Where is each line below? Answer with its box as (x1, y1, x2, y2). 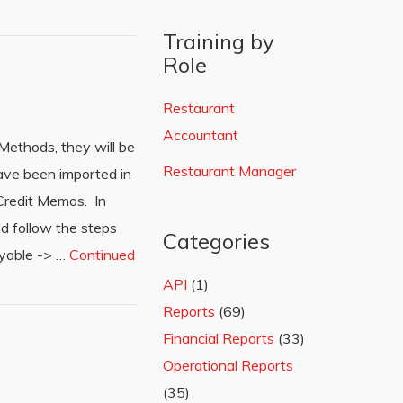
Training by (163, 28, 274, 55)
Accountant (163, 126, 238, 144)
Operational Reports (163, 356, 293, 374)
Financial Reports (163, 329, 274, 347)
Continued (69, 246, 135, 264)
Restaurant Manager (163, 162, 296, 180)
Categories (163, 228, 270, 255)
